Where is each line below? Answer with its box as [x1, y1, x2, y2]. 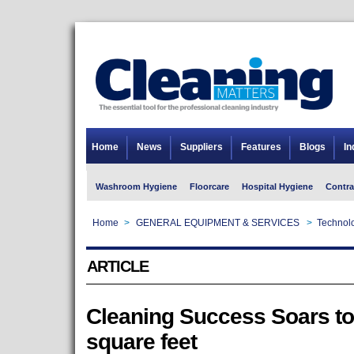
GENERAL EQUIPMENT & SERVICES [135, 217, 299, 228]
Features [240, 141, 281, 153]
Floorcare [189, 182, 229, 191]
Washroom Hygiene [95, 182, 177, 191]
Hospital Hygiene [241, 182, 313, 191]
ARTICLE [86, 258, 149, 275]
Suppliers [179, 141, 223, 153]
